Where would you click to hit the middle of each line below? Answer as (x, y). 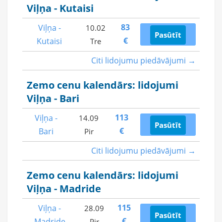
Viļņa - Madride (64, 189)
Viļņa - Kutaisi (60, 8)
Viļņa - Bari (53, 98)
